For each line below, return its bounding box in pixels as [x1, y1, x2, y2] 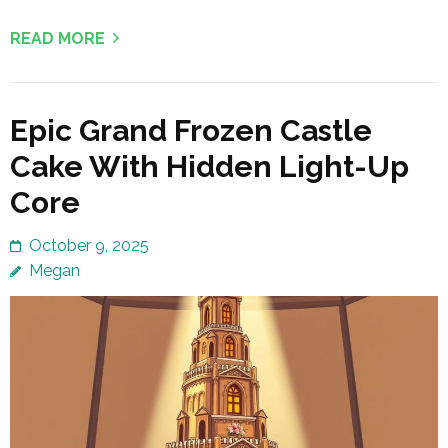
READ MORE [10, 28, 105, 48]
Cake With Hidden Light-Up [10, 148, 409, 184]
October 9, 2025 [29, 235, 149, 255]
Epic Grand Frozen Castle [10, 112, 372, 148]
